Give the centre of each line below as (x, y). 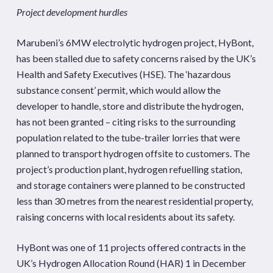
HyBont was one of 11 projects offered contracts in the (131, 247)
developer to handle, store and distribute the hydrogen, (129, 106)
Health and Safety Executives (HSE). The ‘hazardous (123, 74)
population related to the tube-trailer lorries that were (128, 137)
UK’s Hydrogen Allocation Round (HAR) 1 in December (131, 263)
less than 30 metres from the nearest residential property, (134, 201)
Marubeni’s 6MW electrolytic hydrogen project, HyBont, (135, 42)
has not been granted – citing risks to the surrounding (126, 122)
